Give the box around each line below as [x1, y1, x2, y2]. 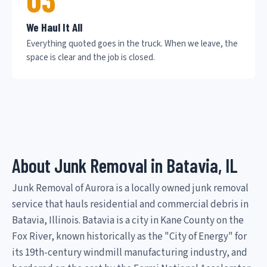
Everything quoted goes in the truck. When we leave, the [26, 37, 238, 50]
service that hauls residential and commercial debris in [12, 197, 249, 212]
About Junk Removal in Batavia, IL [12, 153, 238, 176]
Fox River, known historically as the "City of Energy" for [12, 229, 247, 244]
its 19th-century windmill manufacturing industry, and [12, 245, 247, 260]
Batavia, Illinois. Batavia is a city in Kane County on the [12, 213, 244, 228]
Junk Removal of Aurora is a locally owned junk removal [12, 181, 249, 195]
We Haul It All [26, 20, 82, 35]
